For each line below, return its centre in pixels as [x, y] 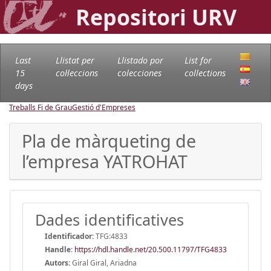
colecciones [140, 73]
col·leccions [77, 73]
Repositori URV [156, 17]
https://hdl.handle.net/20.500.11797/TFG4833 [151, 249]
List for [198, 60]
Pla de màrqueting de [109, 140]
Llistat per [75, 60]
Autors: [57, 263]
